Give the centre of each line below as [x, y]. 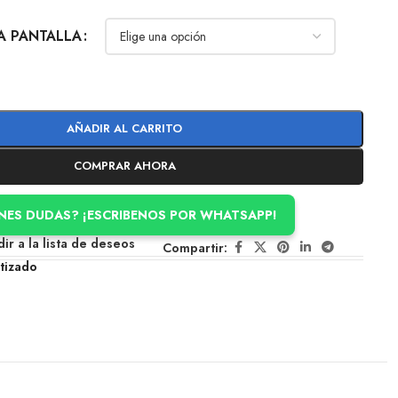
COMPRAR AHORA [124, 166]
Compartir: [195, 247]
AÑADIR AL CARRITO [125, 128]
